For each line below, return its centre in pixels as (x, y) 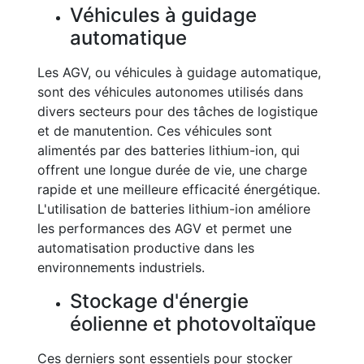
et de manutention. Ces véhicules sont (155, 131)
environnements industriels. (121, 267)
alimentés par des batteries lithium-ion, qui (169, 150)
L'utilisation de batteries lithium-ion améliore (174, 209)
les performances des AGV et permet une (165, 228)
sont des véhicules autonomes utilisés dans (170, 92)
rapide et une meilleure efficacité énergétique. (179, 189)
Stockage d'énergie (159, 301)
